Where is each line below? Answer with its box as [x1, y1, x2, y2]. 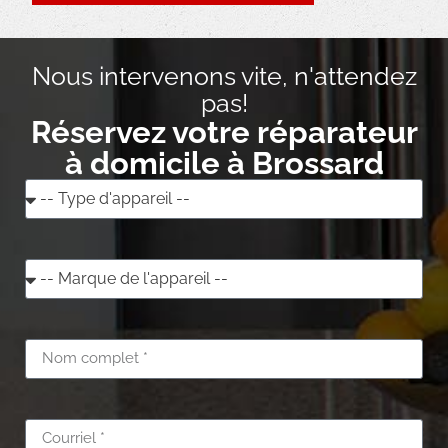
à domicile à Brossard [64, 144, 384, 181]
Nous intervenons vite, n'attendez [31, 60, 417, 91]
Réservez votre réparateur [30, 113, 418, 150]
